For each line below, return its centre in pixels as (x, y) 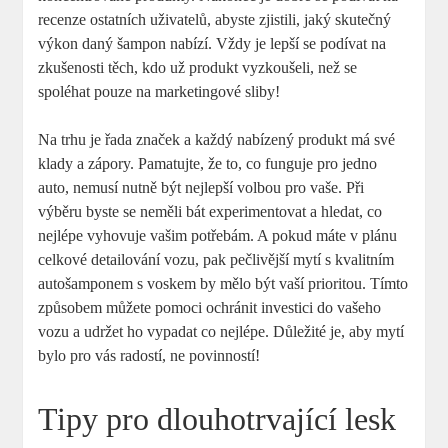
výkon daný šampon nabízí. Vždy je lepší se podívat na (212, 43)
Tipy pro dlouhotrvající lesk (217, 418)
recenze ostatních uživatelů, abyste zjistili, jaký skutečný (215, 19)
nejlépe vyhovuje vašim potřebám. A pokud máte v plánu (218, 235)
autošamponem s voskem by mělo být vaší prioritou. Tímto (223, 283)
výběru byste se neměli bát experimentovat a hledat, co (210, 211)
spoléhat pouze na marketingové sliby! (159, 91)
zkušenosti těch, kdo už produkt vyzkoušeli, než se (198, 67)
